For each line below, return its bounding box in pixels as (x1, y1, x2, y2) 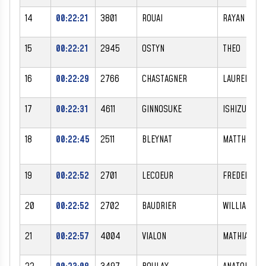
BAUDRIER (142, 199, 176, 213)
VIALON (142, 229, 166, 243)
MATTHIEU (223, 132, 257, 146)
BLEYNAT (142, 132, 172, 146)
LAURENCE (223, 72, 258, 85)
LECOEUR (142, 169, 173, 182)
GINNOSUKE (142, 102, 182, 116)
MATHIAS (223, 229, 253, 243)
